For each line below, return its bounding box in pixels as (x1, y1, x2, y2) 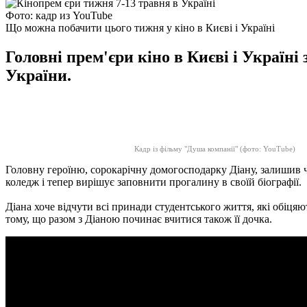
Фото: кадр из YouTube (5, 9, 112, 21)
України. (5, 66, 71, 84)
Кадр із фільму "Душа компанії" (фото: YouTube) (134, 144, 295, 153)
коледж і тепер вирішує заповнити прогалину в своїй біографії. (5, 175, 302, 188)
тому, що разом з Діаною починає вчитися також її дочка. (5, 212, 272, 225)
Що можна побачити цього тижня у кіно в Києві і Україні (5, 21, 275, 34)
